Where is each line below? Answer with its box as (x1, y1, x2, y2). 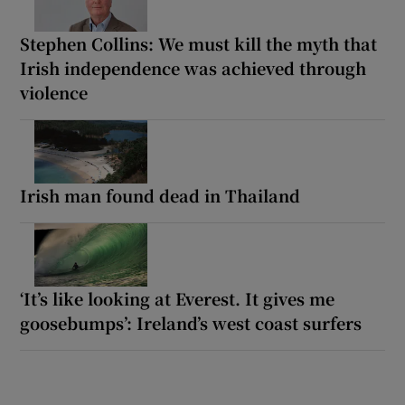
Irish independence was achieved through (20, 55, 367, 80)
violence (20, 80, 89, 104)
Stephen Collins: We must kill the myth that (20, 31, 378, 55)
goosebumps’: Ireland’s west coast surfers (20, 310, 363, 334)
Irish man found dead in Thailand (20, 183, 301, 207)
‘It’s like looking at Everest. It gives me (20, 286, 335, 310)
